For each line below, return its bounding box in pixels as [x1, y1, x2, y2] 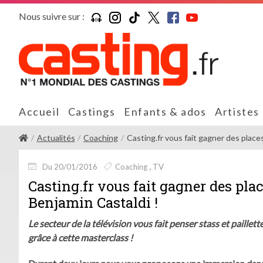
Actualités [36, 132, 75, 143]
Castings [68, 104, 116, 118]
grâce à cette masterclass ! [28, 231, 133, 243]
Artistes [215, 104, 260, 118]
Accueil [19, 104, 60, 118]
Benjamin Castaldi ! [28, 193, 158, 212]
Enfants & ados [124, 104, 207, 118]
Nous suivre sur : [19, 10, 85, 22]
